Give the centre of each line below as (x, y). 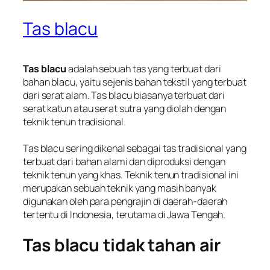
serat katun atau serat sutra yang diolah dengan (125, 109)
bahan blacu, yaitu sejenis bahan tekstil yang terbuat (135, 82)
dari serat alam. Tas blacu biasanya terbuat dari (124, 96)
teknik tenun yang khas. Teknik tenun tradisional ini (131, 175)
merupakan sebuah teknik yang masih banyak (120, 188)
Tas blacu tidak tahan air (122, 245)
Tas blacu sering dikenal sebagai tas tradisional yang (135, 149)
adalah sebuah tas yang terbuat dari (144, 69)
